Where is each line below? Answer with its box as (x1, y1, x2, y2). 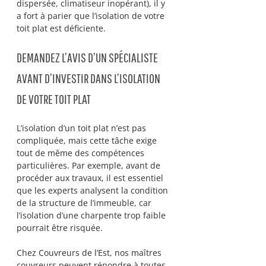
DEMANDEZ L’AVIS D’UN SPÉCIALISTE (17, 50, 160, 65)
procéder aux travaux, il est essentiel (17, 172, 166, 183)
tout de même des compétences (17, 147, 147, 159)
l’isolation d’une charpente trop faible (17, 210, 168, 221)
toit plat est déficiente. (17, 23, 106, 34)
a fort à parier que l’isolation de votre (17, 10, 167, 21)
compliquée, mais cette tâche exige (17, 135, 159, 146)
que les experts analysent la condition (17, 185, 170, 196)
